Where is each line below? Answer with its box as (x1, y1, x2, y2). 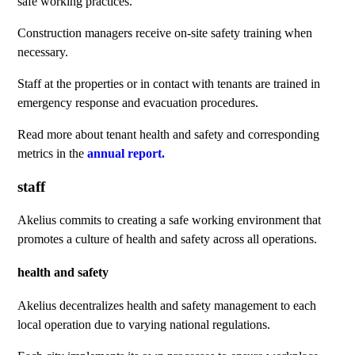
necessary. (17, 45, 69, 59)
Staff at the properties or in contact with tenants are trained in (17, 77, 321, 91)
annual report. (87, 147, 166, 161)
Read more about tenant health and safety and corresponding (17, 128, 320, 142)
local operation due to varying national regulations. (17, 318, 271, 332)
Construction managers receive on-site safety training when (17, 26, 313, 40)
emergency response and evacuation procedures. (17, 96, 259, 110)
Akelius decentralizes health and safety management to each (17, 299, 317, 313)
